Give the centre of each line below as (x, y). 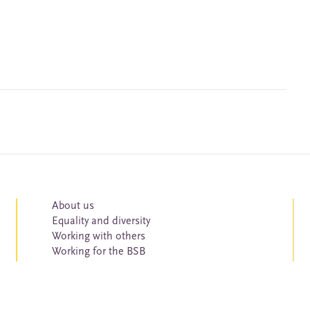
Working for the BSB (98, 252)
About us (73, 206)
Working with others (98, 237)
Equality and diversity (101, 221)
